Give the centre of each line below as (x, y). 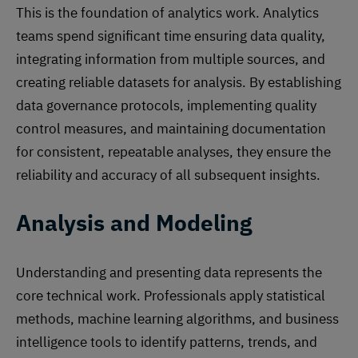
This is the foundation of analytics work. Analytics (167, 12)
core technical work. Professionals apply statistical (171, 295)
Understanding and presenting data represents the (169, 272)
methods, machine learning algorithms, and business (177, 318)
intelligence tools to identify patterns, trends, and (167, 342)
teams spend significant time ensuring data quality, (171, 36)
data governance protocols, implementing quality (166, 105)
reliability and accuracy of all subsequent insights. (168, 175)
